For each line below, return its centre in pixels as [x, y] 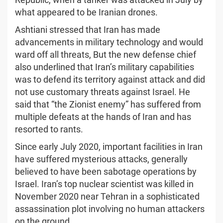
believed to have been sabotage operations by [106, 171]
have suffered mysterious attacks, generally [101, 159]
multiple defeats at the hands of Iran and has [103, 116]
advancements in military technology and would [109, 42]
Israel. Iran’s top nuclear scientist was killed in [104, 184]
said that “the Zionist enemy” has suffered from [108, 104]
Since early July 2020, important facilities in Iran [109, 146]
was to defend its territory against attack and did [110, 79]
